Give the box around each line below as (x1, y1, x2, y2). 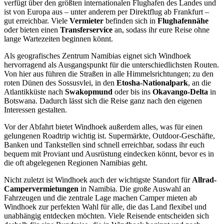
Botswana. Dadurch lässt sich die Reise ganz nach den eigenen (4, 96, 202, 105)
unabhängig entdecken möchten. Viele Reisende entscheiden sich (4, 211, 209, 220)
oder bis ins (112, 87, 152, 96)
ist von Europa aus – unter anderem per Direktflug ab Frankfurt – (4, 7, 209, 16)
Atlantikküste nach (4, 87, 65, 96)
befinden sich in (103, 16, 157, 25)
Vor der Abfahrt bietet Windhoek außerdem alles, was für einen (4, 122, 202, 131)
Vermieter (69, 16, 103, 25)
